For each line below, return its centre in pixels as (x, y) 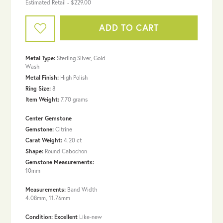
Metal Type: (40, 58)
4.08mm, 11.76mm (48, 198)
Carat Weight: (44, 140)
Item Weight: (42, 99)
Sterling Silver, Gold (81, 58)
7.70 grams (74, 99)
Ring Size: (38, 88)
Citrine (64, 129)
